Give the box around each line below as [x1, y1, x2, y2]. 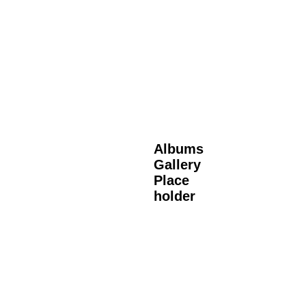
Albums [153, 141, 204, 157]
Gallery [153, 157, 201, 173]
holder [153, 189, 195, 204]
